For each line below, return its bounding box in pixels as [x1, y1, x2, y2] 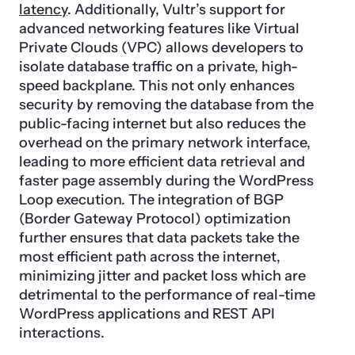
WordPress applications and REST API [19, 304, 275, 323]
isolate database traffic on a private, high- [19, 57, 298, 75]
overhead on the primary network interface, [19, 133, 311, 151]
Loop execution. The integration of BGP [19, 190, 284, 208]
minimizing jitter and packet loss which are [19, 266, 306, 284]
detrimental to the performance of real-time [19, 285, 315, 303]
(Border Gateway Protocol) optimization [19, 209, 291, 227]
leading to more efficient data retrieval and [19, 152, 305, 170]
